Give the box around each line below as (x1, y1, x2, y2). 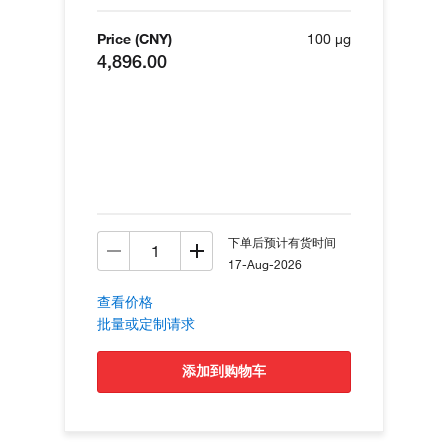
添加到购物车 (196, 361, 266, 380)
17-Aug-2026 (228, 255, 302, 272)
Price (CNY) (97, 29, 172, 48)
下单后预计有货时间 (228, 233, 336, 250)
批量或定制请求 (97, 314, 195, 333)
